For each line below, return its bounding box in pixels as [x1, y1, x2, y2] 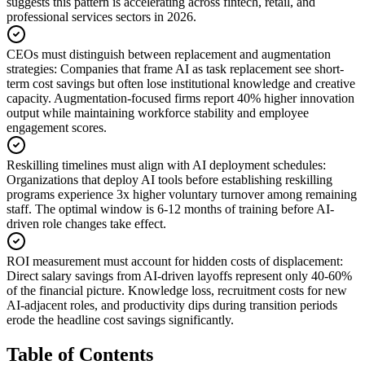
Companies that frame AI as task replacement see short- [60, 61, 344, 76]
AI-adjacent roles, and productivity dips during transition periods [7, 297, 337, 312]
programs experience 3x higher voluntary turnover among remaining [7, 187, 357, 201]
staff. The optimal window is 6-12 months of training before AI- [7, 201, 334, 216]
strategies [7, 61, 54, 76]
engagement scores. [7, 120, 107, 134]
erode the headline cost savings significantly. [7, 312, 234, 327]
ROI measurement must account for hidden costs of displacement [7, 253, 340, 268]
